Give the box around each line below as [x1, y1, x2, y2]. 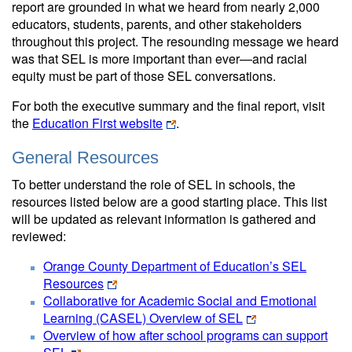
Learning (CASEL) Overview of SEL [43, 309, 243, 327]
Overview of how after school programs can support [43, 326, 328, 344]
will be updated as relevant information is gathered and [12, 210, 316, 228]
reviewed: [12, 227, 66, 245]
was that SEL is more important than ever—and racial [12, 49, 307, 68]
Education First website [32, 114, 163, 132]
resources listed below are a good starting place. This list [12, 192, 327, 211]
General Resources [12, 148, 159, 167]
